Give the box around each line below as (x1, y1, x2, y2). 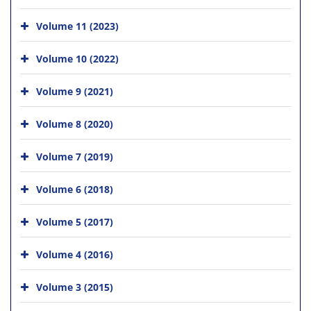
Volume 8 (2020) (36, 117, 113, 131)
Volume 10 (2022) (36, 51, 119, 65)
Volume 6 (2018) (36, 182, 113, 196)
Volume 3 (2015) (36, 280, 113, 294)
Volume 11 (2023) (36, 19, 119, 33)
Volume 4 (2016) (36, 247, 113, 261)
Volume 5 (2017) (36, 215, 113, 228)
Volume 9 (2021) (36, 84, 113, 98)
